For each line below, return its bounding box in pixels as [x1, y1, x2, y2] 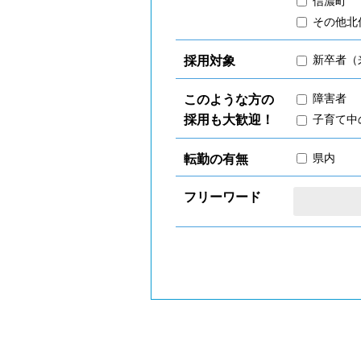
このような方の [184, 93, 274, 106]
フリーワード [184, 190, 261, 205]
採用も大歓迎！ [184, 113, 274, 127]
